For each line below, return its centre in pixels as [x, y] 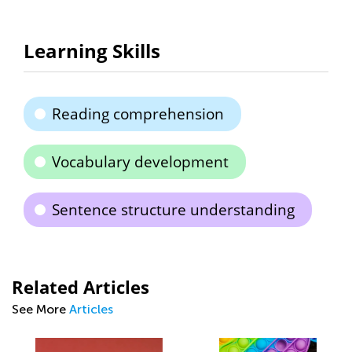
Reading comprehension [138, 114]
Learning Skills [92, 51]
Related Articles [81, 287]
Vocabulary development [140, 162]
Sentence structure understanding [173, 210]
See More [40, 309]
